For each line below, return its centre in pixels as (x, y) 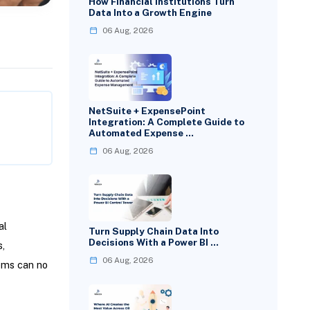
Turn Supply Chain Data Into (154, 231)
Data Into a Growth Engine (151, 12)
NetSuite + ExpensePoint (147, 111)
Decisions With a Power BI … (154, 243)
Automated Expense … (142, 133)
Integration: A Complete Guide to (167, 122)
